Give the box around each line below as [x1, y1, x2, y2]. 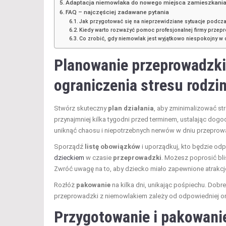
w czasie [84, 154, 113, 162]
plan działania [108, 104, 154, 112]
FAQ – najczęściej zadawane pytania [66, 9, 169, 16]
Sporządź [54, 143, 85, 151]
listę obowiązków [85, 143, 140, 151]
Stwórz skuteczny [54, 104, 108, 112]
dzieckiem [54, 154, 84, 162]
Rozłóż [54, 181, 76, 189]
